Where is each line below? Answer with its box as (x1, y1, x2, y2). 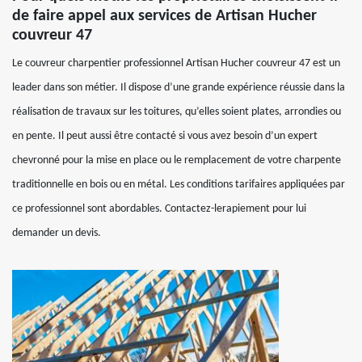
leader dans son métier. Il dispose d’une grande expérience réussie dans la (12, 82, 345, 94)
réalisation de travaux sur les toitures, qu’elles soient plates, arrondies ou (12, 106, 341, 118)
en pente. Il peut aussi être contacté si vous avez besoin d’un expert (12, 130, 318, 142)
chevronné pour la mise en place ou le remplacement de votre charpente (12, 154, 341, 166)
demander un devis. (12, 227, 101, 239)
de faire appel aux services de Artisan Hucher (12, 8, 317, 24)
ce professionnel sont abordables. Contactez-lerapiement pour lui (12, 203, 306, 215)
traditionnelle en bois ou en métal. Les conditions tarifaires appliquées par (12, 179, 345, 191)
